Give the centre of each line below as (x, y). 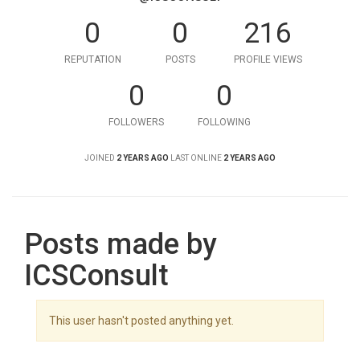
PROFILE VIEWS (268, 59)
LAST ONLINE (196, 158)
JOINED (100, 158)
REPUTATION (92, 59)
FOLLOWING (224, 122)
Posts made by (121, 244)
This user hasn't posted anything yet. (141, 321)
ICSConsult (96, 276)
